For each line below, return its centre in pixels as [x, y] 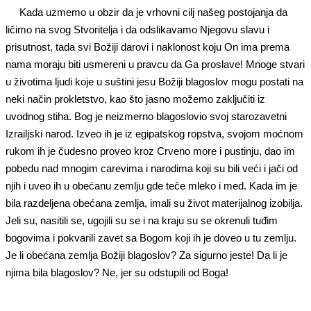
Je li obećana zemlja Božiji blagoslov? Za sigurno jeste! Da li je [146, 255]
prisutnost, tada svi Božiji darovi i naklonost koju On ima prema [148, 47]
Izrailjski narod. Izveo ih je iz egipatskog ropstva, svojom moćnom [154, 133]
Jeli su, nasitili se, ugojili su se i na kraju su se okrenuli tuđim [142, 220]
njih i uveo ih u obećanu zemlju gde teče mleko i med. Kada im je [151, 185]
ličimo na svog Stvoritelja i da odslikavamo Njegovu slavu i [137, 29]
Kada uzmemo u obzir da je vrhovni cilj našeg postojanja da [153, 12]
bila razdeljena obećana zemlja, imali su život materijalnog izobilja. [154, 203]
